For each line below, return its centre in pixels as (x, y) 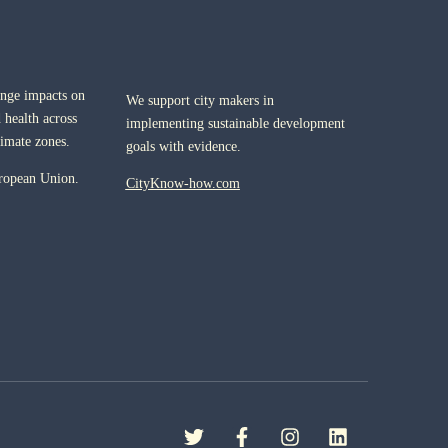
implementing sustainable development (235, 123)
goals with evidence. (183, 146)
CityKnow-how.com (182, 184)
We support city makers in (199, 100)
